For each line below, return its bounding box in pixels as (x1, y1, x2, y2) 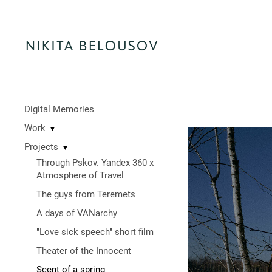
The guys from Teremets (36, 189, 135, 200)
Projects (24, 141, 58, 152)
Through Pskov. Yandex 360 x (36, 157, 154, 168)
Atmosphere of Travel (36, 170, 124, 181)
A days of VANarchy (36, 208, 117, 219)
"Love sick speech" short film (36, 226, 154, 237)
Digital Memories (24, 104, 94, 115)
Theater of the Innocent (36, 245, 131, 256)
